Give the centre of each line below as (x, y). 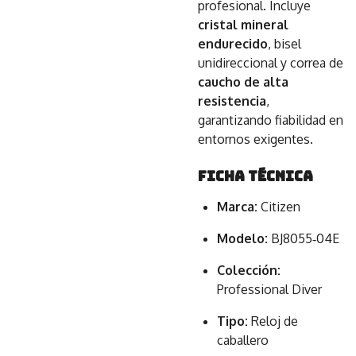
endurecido (233, 44)
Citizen (279, 207)
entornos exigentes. (255, 139)
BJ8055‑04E (304, 238)
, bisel (284, 44)
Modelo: (242, 238)
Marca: (237, 207)
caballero (243, 340)
